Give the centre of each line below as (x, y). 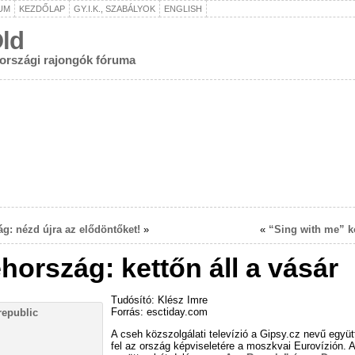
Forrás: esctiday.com (159, 311)
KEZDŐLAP (42, 9)
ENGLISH (183, 9)
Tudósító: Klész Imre (159, 300)
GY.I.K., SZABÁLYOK (115, 9)
